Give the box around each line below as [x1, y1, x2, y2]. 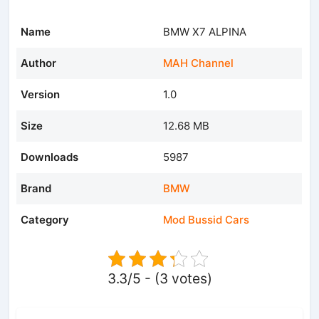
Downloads [21, 150, 79, 164]
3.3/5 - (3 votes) [107, 269, 212, 287]
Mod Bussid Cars [163, 212, 250, 226]
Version [21, 87, 61, 101]
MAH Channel [163, 56, 234, 70]
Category [21, 212, 70, 226]
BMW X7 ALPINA [163, 24, 247, 38]
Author [21, 56, 57, 70]
